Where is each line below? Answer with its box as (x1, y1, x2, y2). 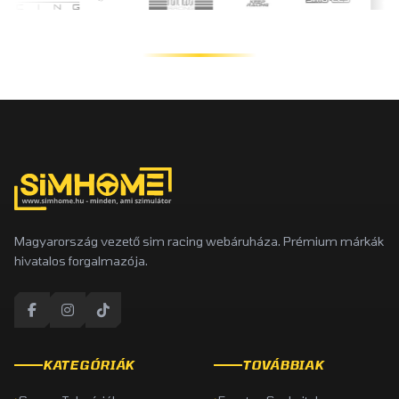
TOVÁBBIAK (242, 357, 324, 372)
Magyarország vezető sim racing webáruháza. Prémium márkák (14, 233, 384, 248)
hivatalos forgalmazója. (14, 253, 148, 268)
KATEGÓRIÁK (43, 357, 134, 372)
